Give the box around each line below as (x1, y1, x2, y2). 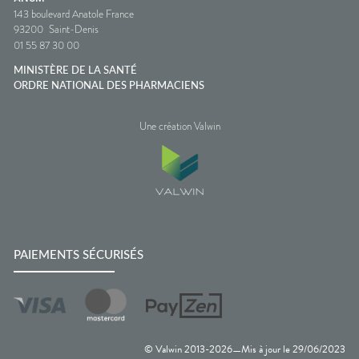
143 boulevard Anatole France (14, 6, 134, 22)
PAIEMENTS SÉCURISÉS (14, 248, 143, 261)
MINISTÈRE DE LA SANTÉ (14, 65, 137, 76)
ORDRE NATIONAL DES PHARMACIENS (14, 80, 204, 91)
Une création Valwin (139, 118, 220, 134)
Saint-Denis (48, 21, 99, 37)
